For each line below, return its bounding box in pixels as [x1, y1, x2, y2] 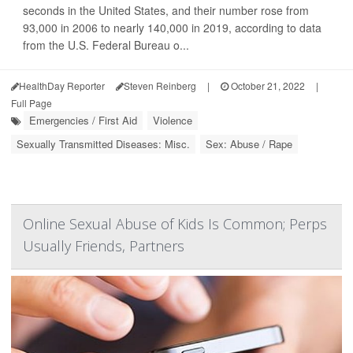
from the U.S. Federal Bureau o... [23, 37, 189, 53]
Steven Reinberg [124, 79, 196, 92]
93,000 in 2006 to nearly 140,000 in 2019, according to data [23, 20, 321, 35]
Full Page [11, 96, 52, 110]
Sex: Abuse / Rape [206, 136, 292, 151]
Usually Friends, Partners [23, 236, 184, 255]
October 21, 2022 [229, 79, 305, 92]
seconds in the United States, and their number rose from [23, 2, 309, 18]
